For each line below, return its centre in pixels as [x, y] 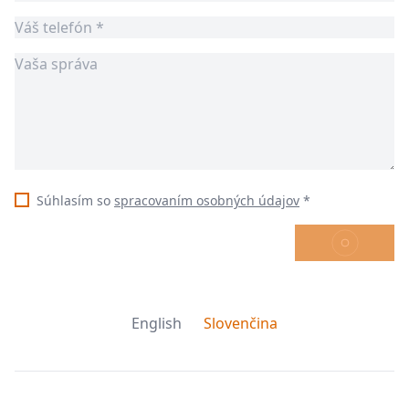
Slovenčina [241, 323]
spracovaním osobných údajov [207, 200]
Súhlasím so [75, 200]
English [157, 323]
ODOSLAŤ [345, 243]
